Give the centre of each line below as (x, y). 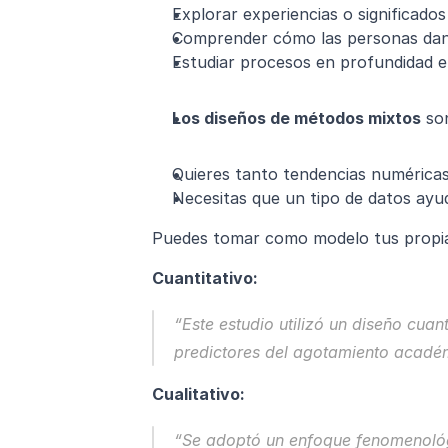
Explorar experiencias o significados (309, 14)
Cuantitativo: (205, 278)
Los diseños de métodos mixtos (296, 118)
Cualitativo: (198, 394)
